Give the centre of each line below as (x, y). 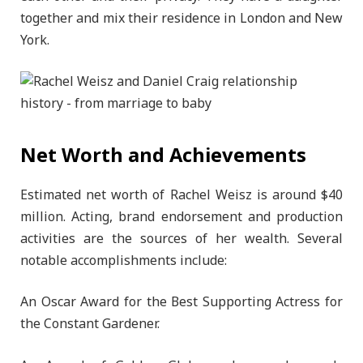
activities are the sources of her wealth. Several (181, 239)
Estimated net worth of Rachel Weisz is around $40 (181, 195)
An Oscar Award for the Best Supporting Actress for (181, 303)
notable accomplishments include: (124, 261)
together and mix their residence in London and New (181, 18)
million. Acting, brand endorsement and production (181, 217)
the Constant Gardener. (90, 325)
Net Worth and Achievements (163, 156)
